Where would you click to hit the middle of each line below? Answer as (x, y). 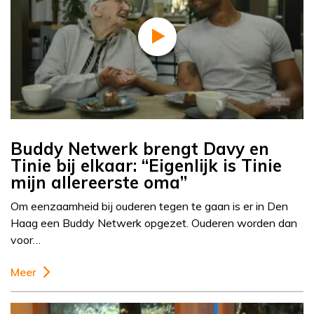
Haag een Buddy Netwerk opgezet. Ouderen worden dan (154, 223)
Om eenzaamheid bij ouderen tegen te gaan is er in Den (149, 206)
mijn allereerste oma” (99, 183)
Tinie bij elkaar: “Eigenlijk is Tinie (146, 166)
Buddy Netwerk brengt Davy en (140, 149)
